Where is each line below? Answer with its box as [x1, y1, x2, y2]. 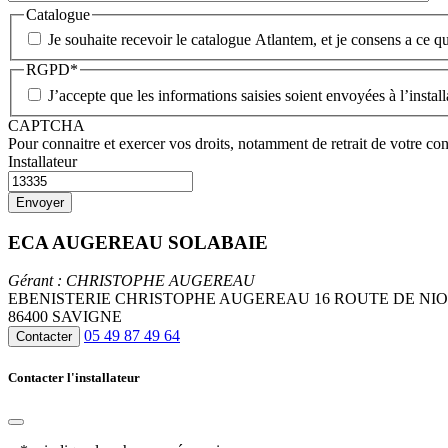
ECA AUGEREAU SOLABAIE [8, 231, 268, 253]
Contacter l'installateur [8, 369, 140, 385]
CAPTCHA [8, 116, 85, 134]
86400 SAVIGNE [8, 308, 122, 326]
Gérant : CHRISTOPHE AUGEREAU [8, 272, 255, 290]
